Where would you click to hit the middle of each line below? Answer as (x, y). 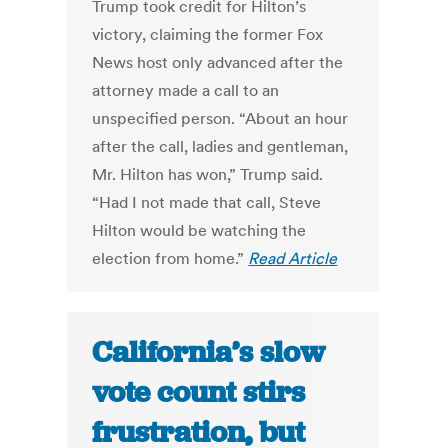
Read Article (293, 258)
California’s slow (209, 352)
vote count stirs (199, 392)
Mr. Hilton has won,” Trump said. (208, 174)
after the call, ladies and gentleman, (220, 146)
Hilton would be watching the (199, 230)
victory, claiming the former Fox (208, 34)
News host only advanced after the (218, 62)
